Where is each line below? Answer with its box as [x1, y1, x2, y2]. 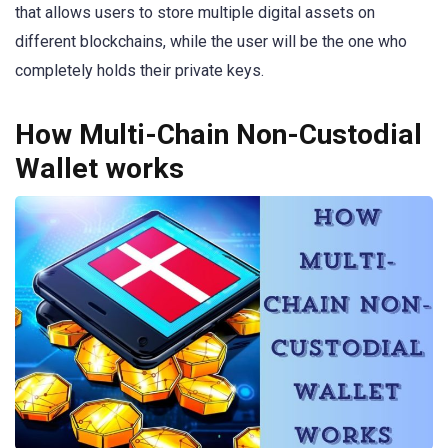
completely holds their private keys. [15, 61, 264, 81]
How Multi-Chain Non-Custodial [15, 118, 422, 152]
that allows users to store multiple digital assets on [15, 3, 375, 23]
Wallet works [15, 152, 184, 186]
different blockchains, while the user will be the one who [15, 32, 407, 52]
